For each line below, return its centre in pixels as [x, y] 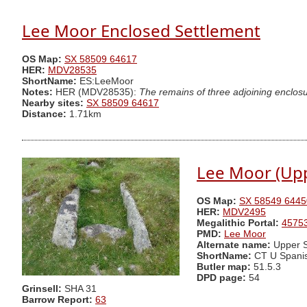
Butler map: [225, 267]
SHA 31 [81, 289]
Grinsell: [43, 289]
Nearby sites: [53, 103]
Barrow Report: [57, 300]
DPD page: [221, 278]
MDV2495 [244, 212]
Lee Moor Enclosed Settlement [141, 30]
